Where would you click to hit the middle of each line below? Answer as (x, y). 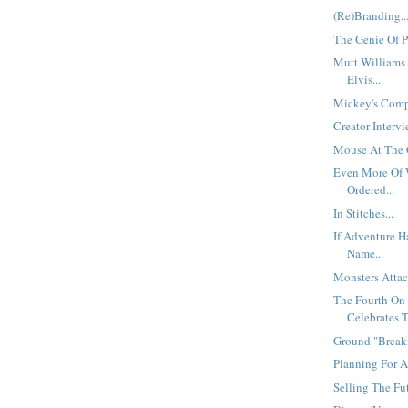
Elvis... (364, 80)
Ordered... (371, 190)
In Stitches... (364, 213)
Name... (366, 254)
